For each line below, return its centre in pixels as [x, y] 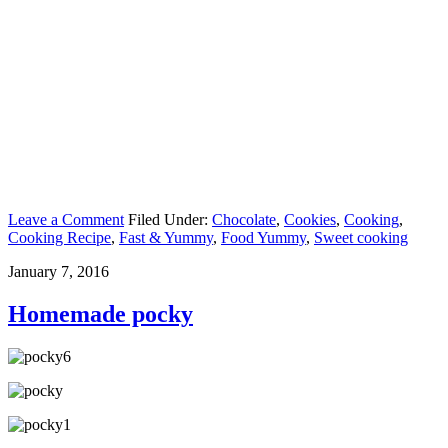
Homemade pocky [100, 313]
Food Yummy [263, 237]
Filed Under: [170, 219]
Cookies [310, 219]
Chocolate [244, 219]
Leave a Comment [66, 219]
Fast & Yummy [166, 237]
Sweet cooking [361, 237]
